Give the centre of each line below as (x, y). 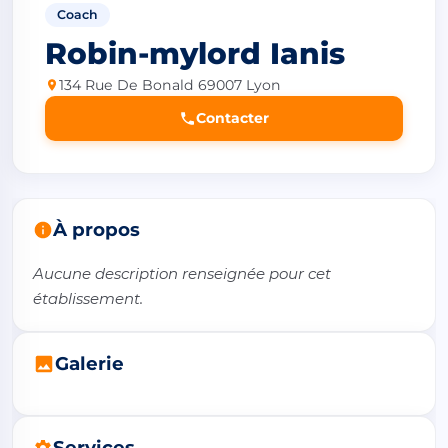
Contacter (232, 117)
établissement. (88, 298)
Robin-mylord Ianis (195, 53)
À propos (96, 229)
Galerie (89, 363)
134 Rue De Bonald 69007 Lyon (170, 84)
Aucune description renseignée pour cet (182, 273)
